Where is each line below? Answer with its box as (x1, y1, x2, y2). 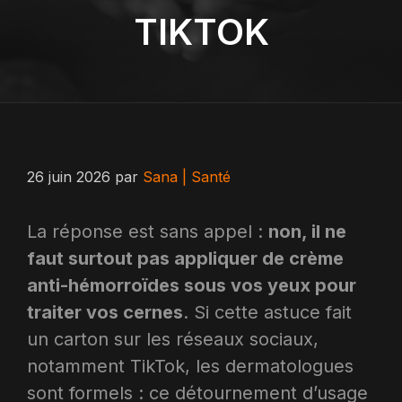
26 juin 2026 (27, 168, 110, 186)
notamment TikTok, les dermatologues (27, 355, 354, 377)
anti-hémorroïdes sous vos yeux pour (27, 275, 356, 296)
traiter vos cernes (27, 301, 183, 323)
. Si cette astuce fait (183, 301, 352, 323)
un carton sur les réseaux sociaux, (27, 328, 319, 350)
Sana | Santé (143, 168, 231, 186)
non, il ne (268, 221, 346, 242)
